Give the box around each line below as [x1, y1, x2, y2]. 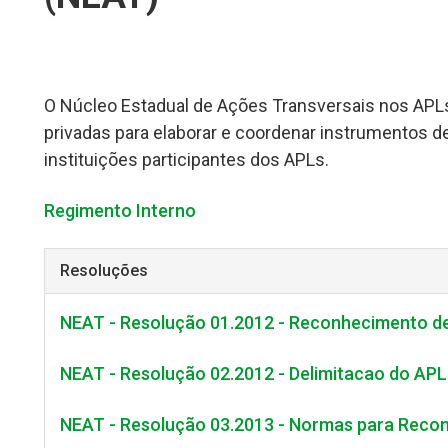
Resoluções [60, 261, 148, 280]
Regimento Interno [44, 200, 196, 221]
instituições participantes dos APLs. [44, 149, 329, 170]
